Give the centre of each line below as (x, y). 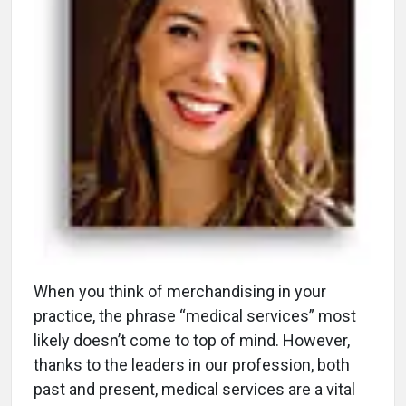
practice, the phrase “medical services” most (195, 315)
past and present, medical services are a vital (194, 389)
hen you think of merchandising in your (187, 291)
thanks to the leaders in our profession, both (192, 364)
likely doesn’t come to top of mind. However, (192, 340)
